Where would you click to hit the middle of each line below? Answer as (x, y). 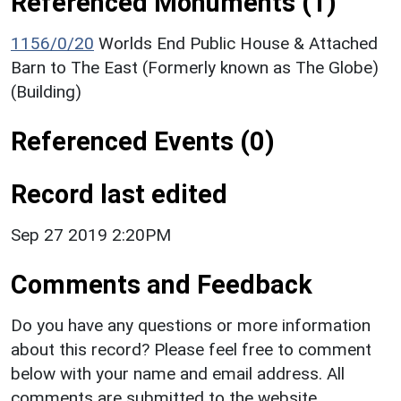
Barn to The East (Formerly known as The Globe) (195, 67)
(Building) (46, 91)
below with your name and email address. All (178, 373)
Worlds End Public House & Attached (238, 43)
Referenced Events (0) (143, 141)
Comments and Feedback (162, 284)
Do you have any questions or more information (191, 325)
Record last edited (119, 194)
